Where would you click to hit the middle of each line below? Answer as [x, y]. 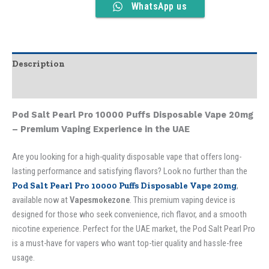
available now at [41, 200]
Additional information [65, 87]
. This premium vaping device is [183, 200]
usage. [23, 257]
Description [38, 64]
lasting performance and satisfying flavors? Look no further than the [130, 171]
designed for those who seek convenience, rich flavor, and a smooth [129, 214]
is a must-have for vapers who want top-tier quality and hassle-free [127, 243]
